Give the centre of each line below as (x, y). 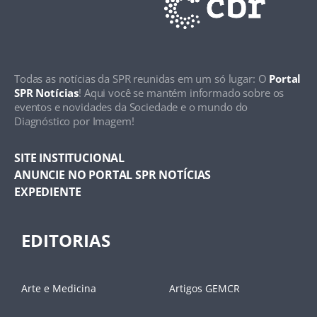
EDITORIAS (66, 241)
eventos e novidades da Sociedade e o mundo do (131, 107)
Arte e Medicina (59, 289)
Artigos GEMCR (204, 289)
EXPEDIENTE (48, 192)
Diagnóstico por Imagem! (74, 121)
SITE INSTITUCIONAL (70, 158)
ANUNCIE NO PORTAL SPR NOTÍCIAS (113, 175)
